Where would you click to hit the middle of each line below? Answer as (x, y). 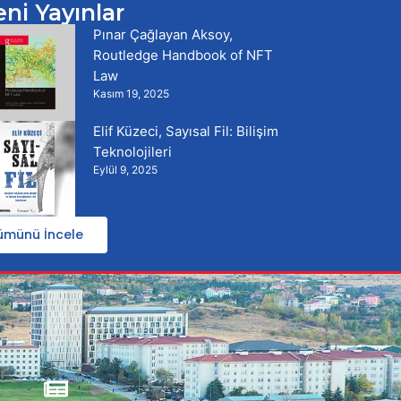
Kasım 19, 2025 (131, 94)
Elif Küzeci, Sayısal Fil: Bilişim (185, 131)
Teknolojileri (132, 151)
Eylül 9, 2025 (125, 169)
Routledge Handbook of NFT (183, 55)
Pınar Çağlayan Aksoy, (162, 35)
